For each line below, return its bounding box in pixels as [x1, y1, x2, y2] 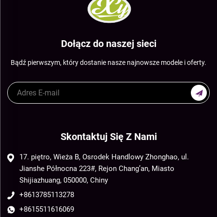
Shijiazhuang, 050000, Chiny [19, 176, 108, 185]
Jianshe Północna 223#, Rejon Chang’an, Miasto [19, 164, 174, 173]
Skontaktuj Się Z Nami [60, 131, 157, 142]
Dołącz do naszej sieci [61, 38, 156, 49]
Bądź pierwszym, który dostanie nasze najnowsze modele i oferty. [11, 59, 206, 66]
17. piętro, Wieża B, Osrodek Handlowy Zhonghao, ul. [19, 153, 189, 161]
